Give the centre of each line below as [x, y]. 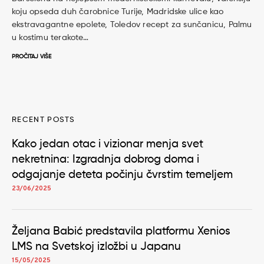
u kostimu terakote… [50, 38]
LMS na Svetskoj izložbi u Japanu [96, 247]
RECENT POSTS [44, 120]
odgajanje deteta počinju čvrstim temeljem [122, 175]
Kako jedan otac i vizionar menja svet [108, 144]
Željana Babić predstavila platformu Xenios [121, 232]
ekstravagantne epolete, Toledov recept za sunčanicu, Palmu [132, 25]
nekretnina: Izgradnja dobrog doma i [105, 160]
